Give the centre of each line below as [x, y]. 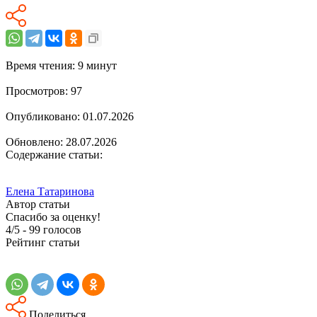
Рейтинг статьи [43, 242]
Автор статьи [38, 204]
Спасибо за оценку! [53, 217]
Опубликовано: [44, 116]
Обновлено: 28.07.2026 [61, 142]
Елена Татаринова [50, 191]
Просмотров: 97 [44, 91]
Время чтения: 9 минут [61, 65]
